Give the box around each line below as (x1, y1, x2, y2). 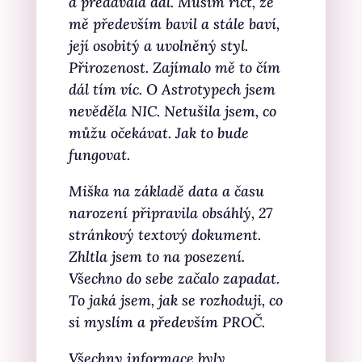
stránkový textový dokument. (68, 225, 261, 244)
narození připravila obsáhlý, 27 (68, 204, 272, 222)
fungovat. (68, 145, 130, 164)
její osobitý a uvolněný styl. (68, 36, 248, 55)
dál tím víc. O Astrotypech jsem (68, 80, 276, 99)
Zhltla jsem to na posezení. (68, 247, 245, 266)
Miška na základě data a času (68, 182, 264, 200)
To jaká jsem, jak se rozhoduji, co (68, 291, 283, 309)
